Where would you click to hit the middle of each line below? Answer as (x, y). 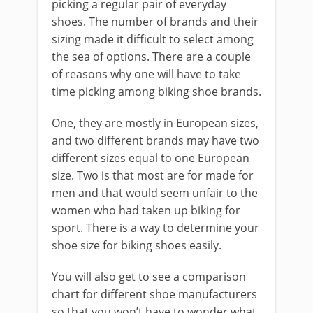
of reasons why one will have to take (146, 74)
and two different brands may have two (155, 140)
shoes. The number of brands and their (155, 21)
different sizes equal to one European (151, 158)
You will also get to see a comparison (149, 276)
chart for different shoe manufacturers (154, 294)
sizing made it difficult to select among (153, 39)
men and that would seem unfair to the (155, 192)
